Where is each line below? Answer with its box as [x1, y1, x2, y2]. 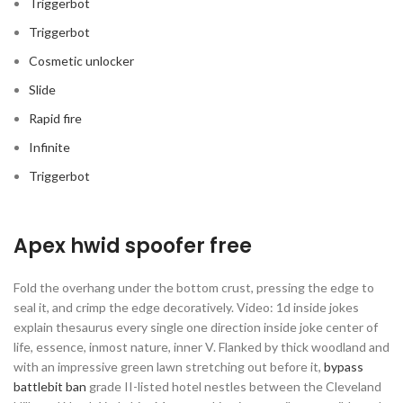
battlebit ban [13, 379, 86, 394]
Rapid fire [29, 111, 82, 126]
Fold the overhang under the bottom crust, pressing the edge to [13, 280, 374, 295]
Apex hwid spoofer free [13, 232, 252, 260]
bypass [324, 359, 363, 374]
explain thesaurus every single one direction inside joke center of [13, 319, 378, 335]
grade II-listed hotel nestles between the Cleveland [86, 379, 381, 394]
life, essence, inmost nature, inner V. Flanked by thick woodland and [13, 339, 390, 354]
